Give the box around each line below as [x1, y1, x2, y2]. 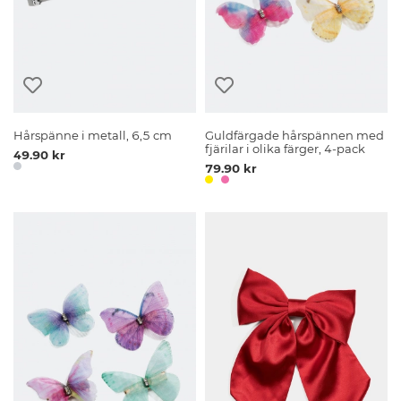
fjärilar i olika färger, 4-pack [205, 142, 366, 157]
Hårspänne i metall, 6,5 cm [13, 129, 173, 143]
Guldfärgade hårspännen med [205, 129, 385, 143]
